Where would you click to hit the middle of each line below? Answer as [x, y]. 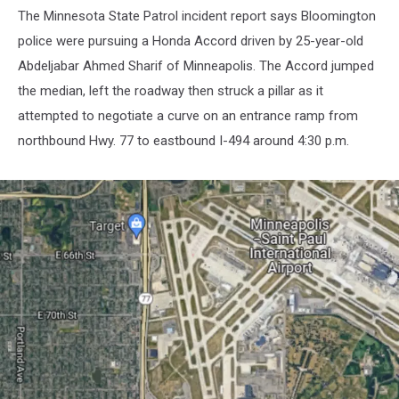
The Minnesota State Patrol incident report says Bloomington [197, 16]
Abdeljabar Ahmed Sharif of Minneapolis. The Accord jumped [196, 66]
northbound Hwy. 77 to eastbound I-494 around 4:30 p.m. [185, 141]
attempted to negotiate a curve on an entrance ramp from [188, 116]
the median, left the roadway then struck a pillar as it [171, 91]
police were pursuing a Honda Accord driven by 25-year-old [191, 41]
